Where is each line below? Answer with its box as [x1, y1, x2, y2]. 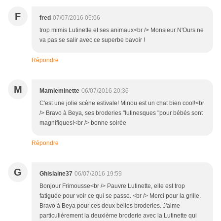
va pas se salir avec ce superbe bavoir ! [39, 37, 145, 44]
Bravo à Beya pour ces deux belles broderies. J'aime [39, 202, 180, 210]
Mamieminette [39, 87, 79, 95]
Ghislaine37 [39, 170, 73, 178]
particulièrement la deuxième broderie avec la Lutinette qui [39, 212, 197, 220]
